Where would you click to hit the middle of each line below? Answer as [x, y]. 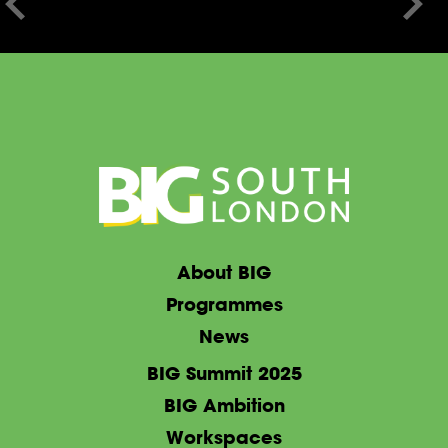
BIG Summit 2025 [224, 372]
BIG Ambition [224, 404]
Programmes [224, 303]
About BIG [224, 271]
